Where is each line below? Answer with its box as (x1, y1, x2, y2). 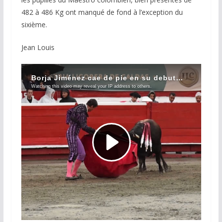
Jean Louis (21, 43, 55, 53)
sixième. (21, 20, 47, 30)
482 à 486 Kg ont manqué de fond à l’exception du (21, 7, 183, 17)
